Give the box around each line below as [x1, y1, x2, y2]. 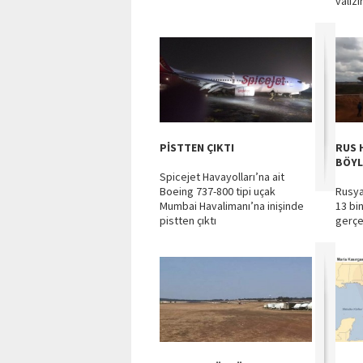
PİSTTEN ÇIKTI [160, 140, 234, 155]
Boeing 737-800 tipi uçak [160, 184, 275, 199]
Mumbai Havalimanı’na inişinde [160, 199, 304, 213]
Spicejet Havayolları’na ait [160, 169, 284, 184]
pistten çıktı [160, 213, 216, 228]
